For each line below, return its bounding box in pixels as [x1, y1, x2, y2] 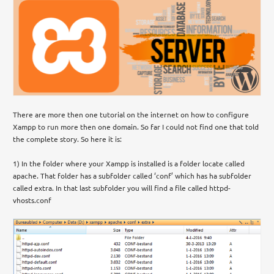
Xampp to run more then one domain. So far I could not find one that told [13, 121, 259, 131]
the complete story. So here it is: [13, 133, 122, 144]
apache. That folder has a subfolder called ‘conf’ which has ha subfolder [13, 170, 252, 180]
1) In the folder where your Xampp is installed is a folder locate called [13, 158, 245, 168]
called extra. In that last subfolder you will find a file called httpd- [13, 182, 231, 193]
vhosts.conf [13, 194, 52, 205]
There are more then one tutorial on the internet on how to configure [13, 109, 250, 119]
